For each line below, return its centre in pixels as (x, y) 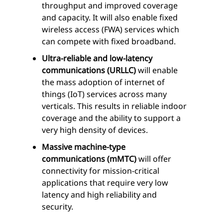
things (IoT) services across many (104, 94)
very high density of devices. (95, 130)
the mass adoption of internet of (103, 82)
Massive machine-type (84, 147)
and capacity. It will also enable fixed (110, 18)
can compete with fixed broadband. (109, 42)
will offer (155, 159)
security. (57, 207)
